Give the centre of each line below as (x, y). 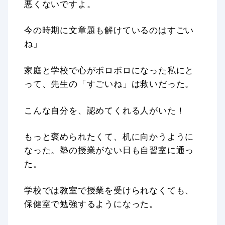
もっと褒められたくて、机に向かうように (109, 137)
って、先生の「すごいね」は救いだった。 (109, 83)
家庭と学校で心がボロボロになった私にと (109, 70)
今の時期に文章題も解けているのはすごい (109, 30)
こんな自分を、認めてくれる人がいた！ (105, 110)
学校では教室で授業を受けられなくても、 (109, 190)
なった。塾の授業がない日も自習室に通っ (109, 150)
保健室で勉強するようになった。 (91, 203)
